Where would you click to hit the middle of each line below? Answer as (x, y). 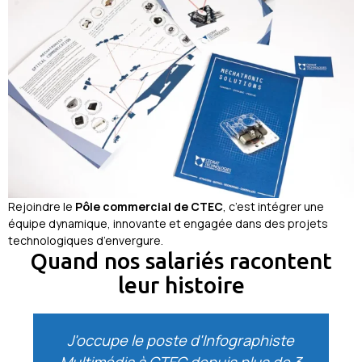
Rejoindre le (42, 207)
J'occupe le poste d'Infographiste (181, 341)
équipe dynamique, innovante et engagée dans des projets (168, 224)
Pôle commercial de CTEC (149, 207)
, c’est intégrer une (274, 207)
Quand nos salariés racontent (181, 261)
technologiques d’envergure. (86, 241)
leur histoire (181, 285)
